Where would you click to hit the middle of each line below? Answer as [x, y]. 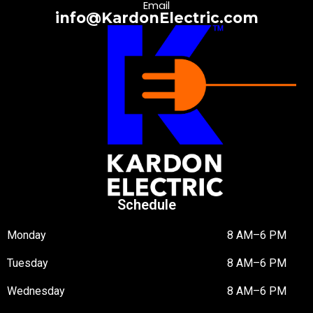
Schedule [147, 204]
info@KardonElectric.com [156, 18]
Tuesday [28, 263]
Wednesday [36, 291]
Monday [27, 235]
